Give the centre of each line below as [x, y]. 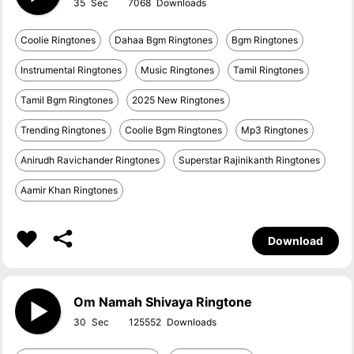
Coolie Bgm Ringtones [174, 130]
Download [295, 241]
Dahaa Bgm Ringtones [164, 40]
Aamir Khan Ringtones [70, 190]
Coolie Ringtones [58, 40]
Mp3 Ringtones [275, 130]
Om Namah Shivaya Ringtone [163, 302]
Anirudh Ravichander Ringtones [90, 160]
